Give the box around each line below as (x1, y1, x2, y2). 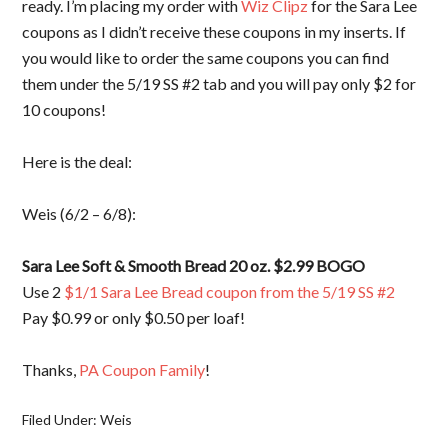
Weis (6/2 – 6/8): (22, 203, 137, 223)
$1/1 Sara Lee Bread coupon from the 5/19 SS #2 (64, 281, 396, 301)
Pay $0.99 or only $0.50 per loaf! (22, 307, 252, 327)
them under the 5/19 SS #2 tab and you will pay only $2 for (22, 73, 417, 93)
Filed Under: (22, 410, 101, 428)
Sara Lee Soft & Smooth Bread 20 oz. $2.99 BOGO (22, 255, 366, 275)
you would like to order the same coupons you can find (22, 47, 390, 67)
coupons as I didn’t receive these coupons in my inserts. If (22, 21, 407, 41)
